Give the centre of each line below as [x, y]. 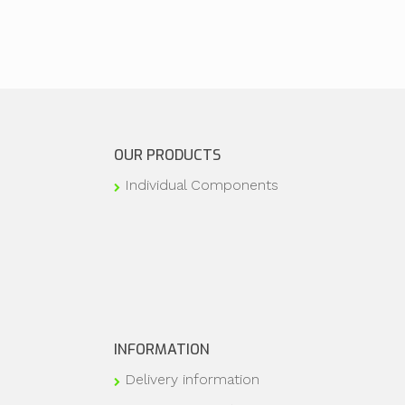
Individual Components [202, 185]
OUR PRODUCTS [167, 155]
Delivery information [192, 380]
